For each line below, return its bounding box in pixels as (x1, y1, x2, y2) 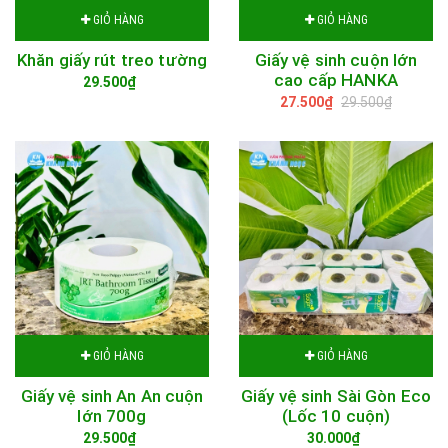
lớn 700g (77, 406, 147, 426)
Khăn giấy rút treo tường (16, 50, 208, 70)
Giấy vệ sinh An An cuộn (20, 386, 204, 406)
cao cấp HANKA (274, 70, 398, 90)
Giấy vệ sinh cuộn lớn (254, 50, 418, 70)
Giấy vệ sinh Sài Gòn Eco (240, 386, 432, 406)
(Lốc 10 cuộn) (281, 406, 391, 426)
